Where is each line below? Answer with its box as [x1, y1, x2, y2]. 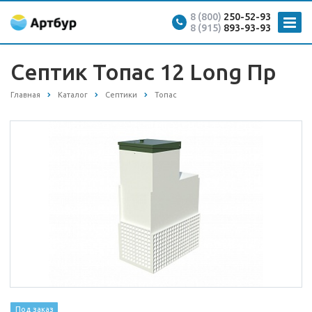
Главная [10, 91, 40, 99]
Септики [105, 91, 137, 99]
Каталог [58, 91, 88, 99]
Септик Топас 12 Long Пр [10, 59, 276, 84]
